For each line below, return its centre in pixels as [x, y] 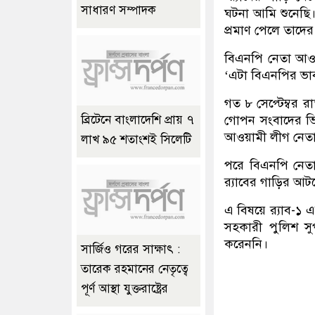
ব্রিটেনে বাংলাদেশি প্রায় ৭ [137, 120]
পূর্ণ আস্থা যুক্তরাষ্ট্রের [124, 289]
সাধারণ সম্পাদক [118, 11]
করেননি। [246, 244]
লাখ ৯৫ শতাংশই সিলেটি [136, 140]
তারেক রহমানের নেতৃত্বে [135, 269]
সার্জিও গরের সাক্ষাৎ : [130, 250]
